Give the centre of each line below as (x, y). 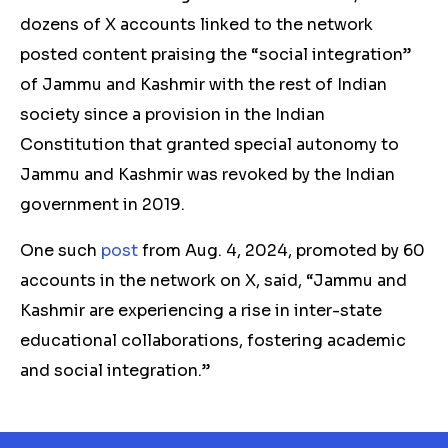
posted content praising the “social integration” (215, 54)
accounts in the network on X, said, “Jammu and (213, 280)
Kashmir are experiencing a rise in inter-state (201, 310)
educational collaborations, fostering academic (213, 340)
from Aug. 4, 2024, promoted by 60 (281, 250)
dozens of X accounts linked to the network (196, 24)
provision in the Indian (235, 114)
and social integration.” (115, 370)
